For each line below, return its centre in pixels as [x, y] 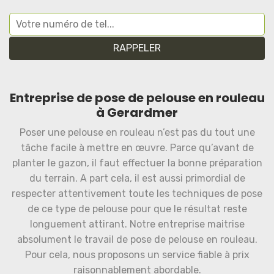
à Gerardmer [137, 113]
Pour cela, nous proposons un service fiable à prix [137, 255]
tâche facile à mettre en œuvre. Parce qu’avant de [137, 148]
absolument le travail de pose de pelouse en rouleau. [137, 239]
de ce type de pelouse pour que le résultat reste [137, 209]
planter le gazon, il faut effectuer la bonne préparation [137, 163]
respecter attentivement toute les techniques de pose [137, 194]
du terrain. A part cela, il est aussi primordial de [137, 178]
